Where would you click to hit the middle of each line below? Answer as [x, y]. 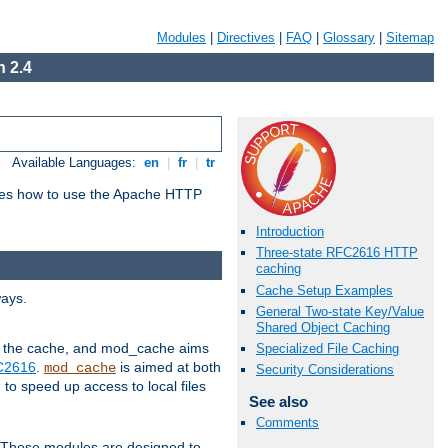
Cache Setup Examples [324, 290]
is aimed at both [168, 366]
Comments [287, 423]
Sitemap [410, 37]
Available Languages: [76, 163]
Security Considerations [325, 370]
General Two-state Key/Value [340, 311]
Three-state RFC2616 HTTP [337, 253]
